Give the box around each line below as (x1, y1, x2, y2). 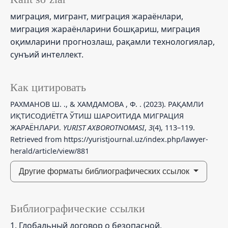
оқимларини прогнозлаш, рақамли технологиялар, (10, 36, 215, 47)
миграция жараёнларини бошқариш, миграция (10, 23, 200, 35)
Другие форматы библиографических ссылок (19, 166, 191, 176)
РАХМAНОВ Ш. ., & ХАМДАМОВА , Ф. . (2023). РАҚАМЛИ (10, 99, 204, 109)
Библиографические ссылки (10, 202, 145, 215)
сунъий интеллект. (10, 48, 83, 60)
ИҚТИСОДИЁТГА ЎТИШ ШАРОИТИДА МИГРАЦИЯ (10, 110, 184, 121)
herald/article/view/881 (10, 146, 89, 156)
